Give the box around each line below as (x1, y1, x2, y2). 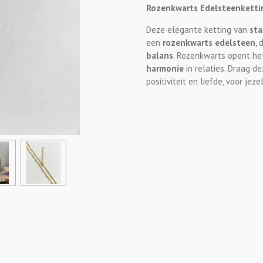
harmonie (146, 63, 184, 75)
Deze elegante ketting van (146, 24, 247, 36)
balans (146, 50, 173, 62)
